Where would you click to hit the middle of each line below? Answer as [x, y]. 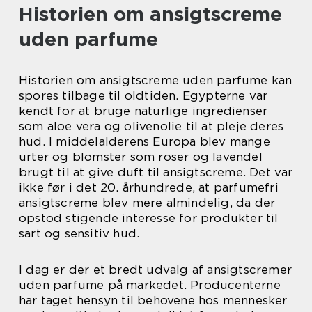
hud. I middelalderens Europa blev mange [145, 142]
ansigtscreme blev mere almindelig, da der [147, 203]
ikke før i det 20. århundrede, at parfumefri [149, 188]
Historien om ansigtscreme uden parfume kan [156, 80]
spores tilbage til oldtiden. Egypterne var [143, 96]
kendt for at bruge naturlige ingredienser [143, 111]
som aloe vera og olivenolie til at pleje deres [151, 126]
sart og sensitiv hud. [79, 234]
